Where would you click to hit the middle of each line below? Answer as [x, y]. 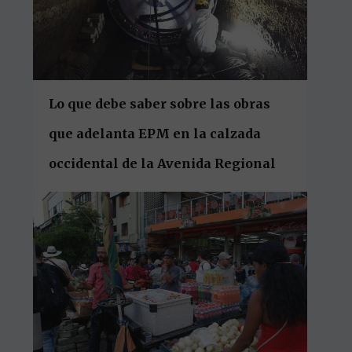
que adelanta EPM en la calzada [155, 134]
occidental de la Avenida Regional [163, 164]
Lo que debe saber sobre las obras [160, 104]
